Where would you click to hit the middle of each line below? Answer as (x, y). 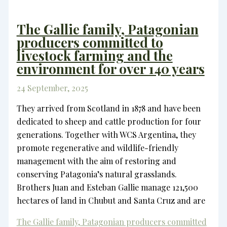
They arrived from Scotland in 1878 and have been (108, 108)
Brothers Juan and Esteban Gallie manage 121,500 (107, 187)
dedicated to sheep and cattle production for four (109, 122)
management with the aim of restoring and (96, 161)
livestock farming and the (94, 56)
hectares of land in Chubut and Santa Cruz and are (111, 201)
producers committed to (90, 43)
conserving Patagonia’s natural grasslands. (97, 174)
